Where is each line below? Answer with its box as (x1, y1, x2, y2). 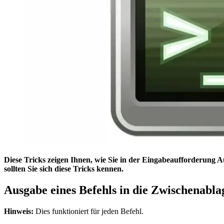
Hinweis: (4, 207, 33, 216)
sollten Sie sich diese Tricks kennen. (4, 164, 123, 173)
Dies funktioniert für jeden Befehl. (33, 207, 143, 216)
